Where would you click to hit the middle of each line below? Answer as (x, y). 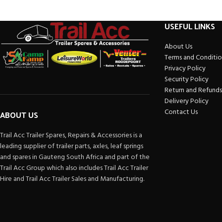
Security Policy (187, 80)
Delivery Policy (187, 101)
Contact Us (181, 112)
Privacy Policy (185, 69)
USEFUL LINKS (190, 26)
